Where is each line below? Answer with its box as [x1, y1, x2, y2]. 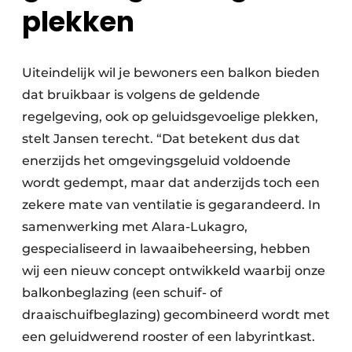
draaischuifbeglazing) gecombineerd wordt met [22, 307, 330, 323]
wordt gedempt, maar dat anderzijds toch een [22, 175, 320, 191]
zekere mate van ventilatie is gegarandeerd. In [22, 197, 321, 213]
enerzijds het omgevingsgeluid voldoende [22, 153, 291, 169]
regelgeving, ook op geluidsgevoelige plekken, [22, 109, 318, 125]
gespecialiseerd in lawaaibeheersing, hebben [22, 241, 310, 257]
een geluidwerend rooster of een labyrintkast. [22, 329, 315, 345]
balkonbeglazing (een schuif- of [22, 285, 222, 301]
